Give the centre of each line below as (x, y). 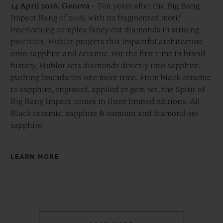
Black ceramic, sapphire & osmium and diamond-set (105, 114)
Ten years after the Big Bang (147, 7)
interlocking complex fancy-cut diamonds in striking (105, 31)
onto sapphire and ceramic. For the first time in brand (108, 55)
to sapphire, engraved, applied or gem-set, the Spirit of (108, 90)
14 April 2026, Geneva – (53, 7)
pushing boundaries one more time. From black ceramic (111, 78)
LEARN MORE (35, 157)
